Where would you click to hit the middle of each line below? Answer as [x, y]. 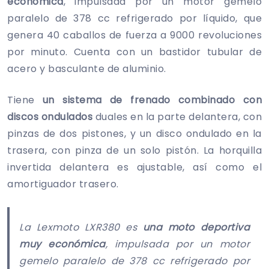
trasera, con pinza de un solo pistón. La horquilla [134, 150]
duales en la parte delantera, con [177, 116]
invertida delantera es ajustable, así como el [134, 167]
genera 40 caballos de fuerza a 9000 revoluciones [134, 35]
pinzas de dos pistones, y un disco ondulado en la [134, 133]
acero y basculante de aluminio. [87, 68]
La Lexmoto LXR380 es [81, 227]
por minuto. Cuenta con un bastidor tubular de [134, 52]
